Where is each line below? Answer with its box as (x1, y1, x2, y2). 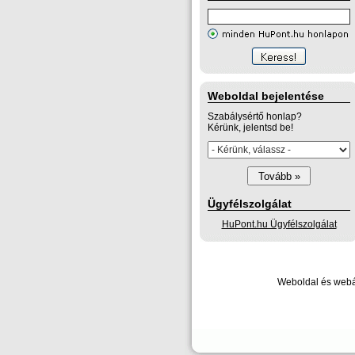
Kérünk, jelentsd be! (208, 122, 293, 133)
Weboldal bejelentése (208, 90, 324, 102)
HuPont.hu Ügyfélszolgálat (221, 219, 337, 230)
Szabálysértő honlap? (208, 111, 302, 122)
